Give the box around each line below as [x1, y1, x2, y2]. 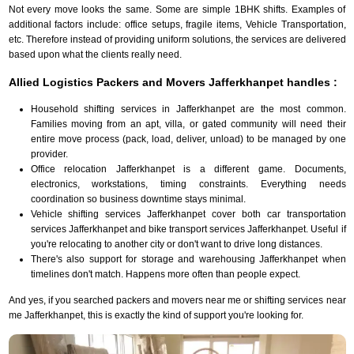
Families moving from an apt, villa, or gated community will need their [30, 118, 346, 130]
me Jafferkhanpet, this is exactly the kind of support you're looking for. [8, 309, 303, 321]
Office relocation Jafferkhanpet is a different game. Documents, [30, 163, 346, 175]
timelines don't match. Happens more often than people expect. [30, 268, 300, 280]
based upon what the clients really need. [8, 48, 182, 60]
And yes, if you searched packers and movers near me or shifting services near [8, 294, 346, 306]
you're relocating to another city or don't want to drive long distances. [30, 238, 322, 250]
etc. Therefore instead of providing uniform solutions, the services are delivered [8, 33, 346, 45]
